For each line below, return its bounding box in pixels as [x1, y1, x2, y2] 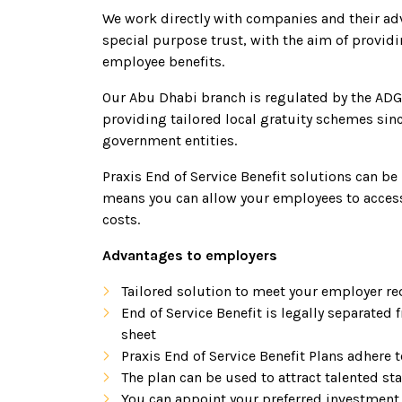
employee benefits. [102, 53, 224, 70]
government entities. [102, 132, 237, 149]
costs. [102, 211, 140, 228]
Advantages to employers [102, 247, 277, 264]
